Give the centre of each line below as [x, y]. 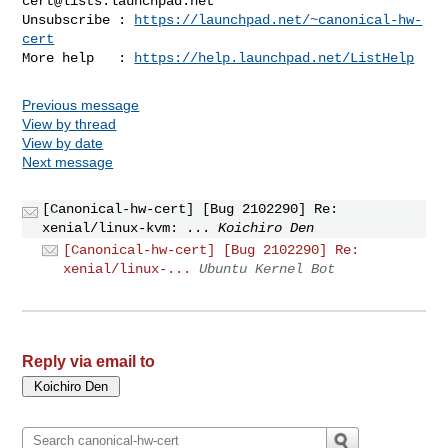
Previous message [81, 104]
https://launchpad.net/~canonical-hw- [278, 19]
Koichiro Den [266, 227]
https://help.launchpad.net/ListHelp [274, 57]
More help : [78, 57]
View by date [63, 142]
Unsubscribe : [78, 19]
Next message [68, 161]
